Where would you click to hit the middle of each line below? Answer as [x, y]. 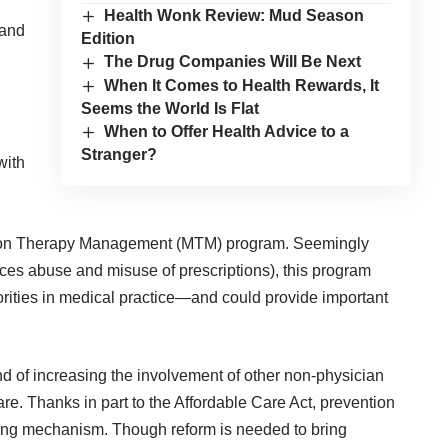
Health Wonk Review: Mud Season [234, 16]
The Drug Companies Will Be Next [233, 62]
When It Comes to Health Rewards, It [242, 85]
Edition [107, 39]
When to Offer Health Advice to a [227, 131]
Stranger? [118, 155]
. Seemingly [327, 244]
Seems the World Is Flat [169, 108]
